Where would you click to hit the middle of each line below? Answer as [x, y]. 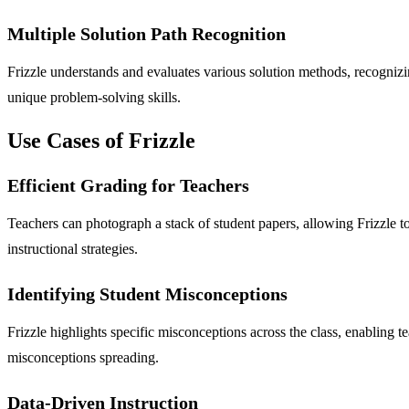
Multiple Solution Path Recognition [147, 33]
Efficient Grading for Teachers [128, 185]
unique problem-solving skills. [94, 97]
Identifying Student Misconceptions [147, 294]
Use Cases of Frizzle [101, 140]
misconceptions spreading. [83, 357]
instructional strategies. [73, 248]
